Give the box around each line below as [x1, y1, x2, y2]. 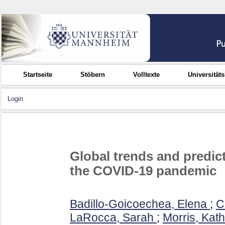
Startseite [23, 71, 53, 78]
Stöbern [80, 71, 105, 78]
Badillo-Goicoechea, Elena [70, 197, 207, 211]
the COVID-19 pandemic [70, 163, 216, 178]
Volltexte [133, 71, 160, 78]
